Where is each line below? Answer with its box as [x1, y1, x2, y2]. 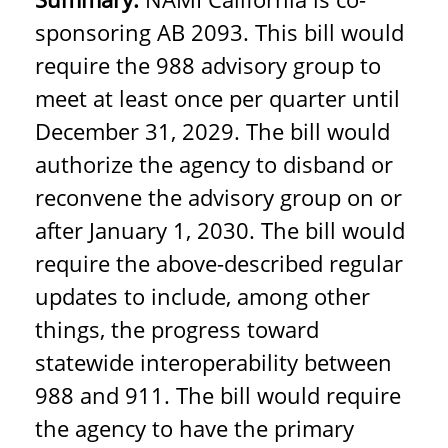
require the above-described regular [35, 248, 403, 278]
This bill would [255, 17, 404, 47]
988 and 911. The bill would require [35, 380, 401, 410]
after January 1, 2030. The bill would [35, 215, 405, 245]
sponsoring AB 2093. [35, 17, 255, 47]
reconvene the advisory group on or [35, 182, 402, 212]
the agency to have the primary [35, 413, 354, 443]
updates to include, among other [35, 281, 370, 311]
